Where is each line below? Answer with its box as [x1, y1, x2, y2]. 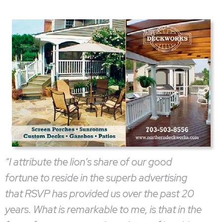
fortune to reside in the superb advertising [5, 170, 187, 184]
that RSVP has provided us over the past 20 [5, 186, 194, 200]
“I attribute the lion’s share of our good [5, 155, 172, 168]
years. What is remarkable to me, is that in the [5, 202, 202, 216]
